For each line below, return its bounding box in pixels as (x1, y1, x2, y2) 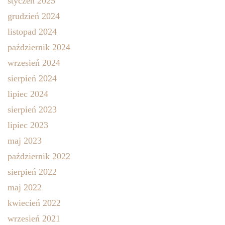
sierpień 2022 (8, 166, 57, 177)
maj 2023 (8, 135, 42, 146)
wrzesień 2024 (8, 57, 60, 68)
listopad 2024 (8, 26, 57, 37)
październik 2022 (8, 151, 70, 161)
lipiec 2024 (8, 88, 48, 99)
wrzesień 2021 (8, 213, 60, 223)
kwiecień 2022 (8, 197, 61, 208)
